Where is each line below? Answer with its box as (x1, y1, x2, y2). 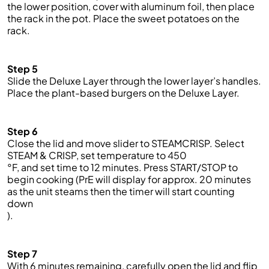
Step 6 (7, 125, 38, 138)
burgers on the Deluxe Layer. (109, 86, 241, 99)
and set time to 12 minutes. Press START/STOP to (19, 161, 238, 174)
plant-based (52, 86, 109, 99)
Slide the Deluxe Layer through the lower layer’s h (7, 74, 228, 87)
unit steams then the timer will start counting (36, 185, 235, 198)
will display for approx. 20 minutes (94, 173, 251, 186)
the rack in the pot (7, 12, 88, 25)
